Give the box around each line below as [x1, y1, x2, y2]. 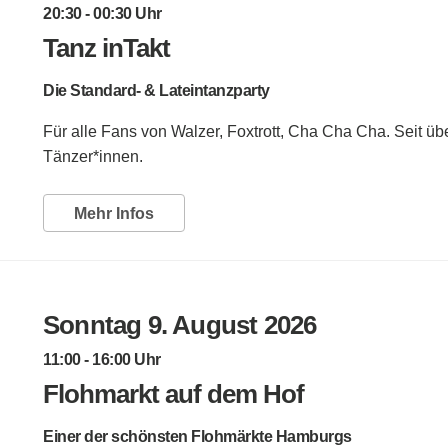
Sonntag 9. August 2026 [43, 309, 317, 340]
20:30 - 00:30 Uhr [43, 4, 162, 22]
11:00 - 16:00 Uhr [43, 350, 161, 368]
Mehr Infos [74, 204, 154, 222]
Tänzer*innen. [43, 147, 143, 165]
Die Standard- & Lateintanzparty [43, 81, 270, 99]
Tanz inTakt [43, 32, 170, 63]
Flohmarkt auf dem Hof [43, 378, 304, 409]
